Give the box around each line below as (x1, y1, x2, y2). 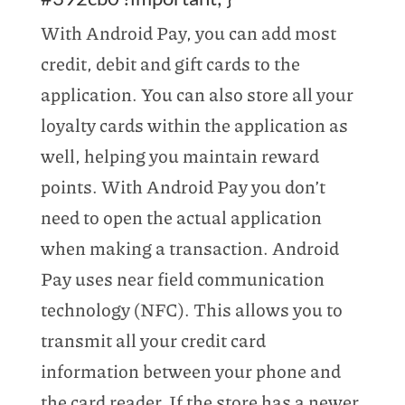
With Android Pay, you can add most (40, 19, 336, 45)
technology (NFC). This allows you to (40, 296, 343, 322)
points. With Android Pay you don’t (40, 173, 325, 199)
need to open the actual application (40, 203, 322, 230)
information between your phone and (40, 357, 341, 383)
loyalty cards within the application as (40, 111, 348, 137)
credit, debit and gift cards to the (40, 50, 300, 76)
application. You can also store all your (40, 80, 353, 107)
